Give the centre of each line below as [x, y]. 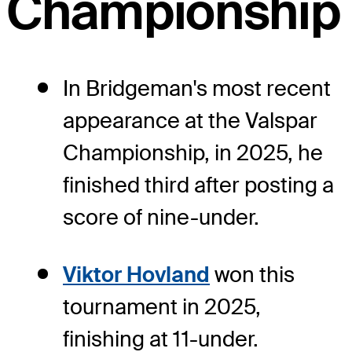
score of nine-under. [161, 218]
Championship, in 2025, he [193, 153]
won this [252, 275]
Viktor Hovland [136, 275]
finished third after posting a [198, 185]
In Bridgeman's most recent [197, 89]
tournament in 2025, [162, 307]
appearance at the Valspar [190, 121]
